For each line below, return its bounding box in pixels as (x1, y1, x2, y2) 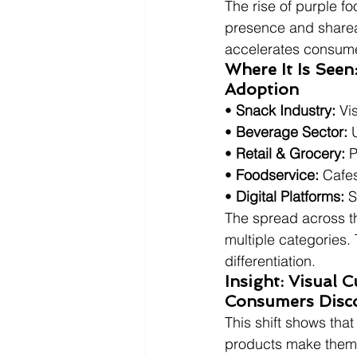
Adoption (225, 80, 299, 99)
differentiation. (225, 252, 316, 270)
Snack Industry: (236, 101, 335, 120)
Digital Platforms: (236, 187, 344, 206)
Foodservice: (236, 166, 319, 184)
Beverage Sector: (236, 123, 347, 141)
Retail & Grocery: (236, 144, 345, 163)
